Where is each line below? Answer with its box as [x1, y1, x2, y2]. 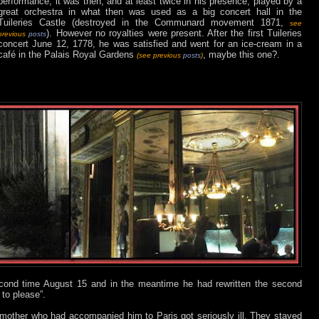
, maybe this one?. [203, 49, 280, 61]
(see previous [137, 51, 183, 60]
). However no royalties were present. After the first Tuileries [46, 28, 303, 39]
